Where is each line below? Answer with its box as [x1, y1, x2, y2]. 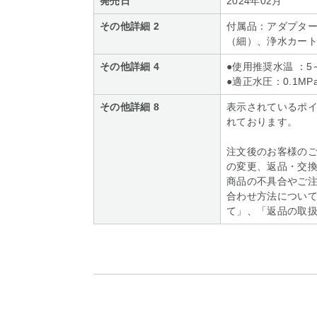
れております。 [226, 116, 298, 127]
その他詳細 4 [100, 61, 160, 72]
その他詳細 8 [100, 101, 160, 113]
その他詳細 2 [100, 21, 160, 32]
